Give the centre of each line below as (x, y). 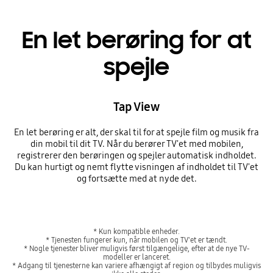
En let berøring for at (136, 41)
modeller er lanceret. (136, 257)
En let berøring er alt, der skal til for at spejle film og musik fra (136, 133)
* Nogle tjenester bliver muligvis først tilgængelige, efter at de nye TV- (136, 248)
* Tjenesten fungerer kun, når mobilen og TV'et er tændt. (136, 239)
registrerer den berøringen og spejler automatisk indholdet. (136, 156)
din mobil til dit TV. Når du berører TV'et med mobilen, (136, 144)
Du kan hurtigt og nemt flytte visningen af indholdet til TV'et (136, 167)
